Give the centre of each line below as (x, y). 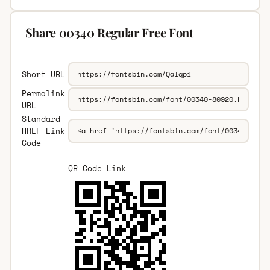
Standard (41, 118)
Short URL (43, 74)
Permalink (43, 93)
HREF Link (43, 130)
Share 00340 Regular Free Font (109, 32)
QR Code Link (97, 168)
